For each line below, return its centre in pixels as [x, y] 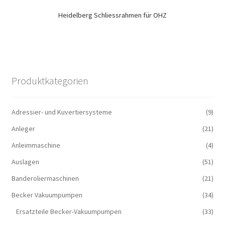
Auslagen [25, 161]
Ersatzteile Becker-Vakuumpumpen [69, 211]
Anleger [23, 128]
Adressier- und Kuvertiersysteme [62, 112]
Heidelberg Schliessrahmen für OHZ [113, 15]
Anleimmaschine [36, 145]
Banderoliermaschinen [45, 178]
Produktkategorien [50, 81]
